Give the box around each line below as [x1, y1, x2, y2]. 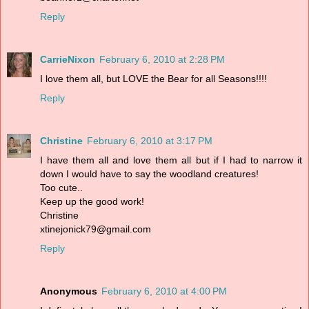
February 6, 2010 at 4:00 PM [101, 285, 227, 297]
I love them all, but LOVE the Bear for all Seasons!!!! [40, 72, 267, 84]
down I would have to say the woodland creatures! [40, 168, 259, 179]
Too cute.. [40, 181, 83, 193]
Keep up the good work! [40, 195, 144, 207]
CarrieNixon [40, 53, 95, 65]
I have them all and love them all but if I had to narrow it [40, 154, 302, 166]
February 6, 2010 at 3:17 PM [87, 134, 212, 146]
